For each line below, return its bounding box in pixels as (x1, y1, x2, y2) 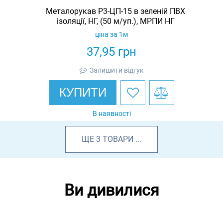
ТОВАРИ (103, 134, 133, 144)
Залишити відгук (89, 66, 144, 74)
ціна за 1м (95, 30, 128, 38)
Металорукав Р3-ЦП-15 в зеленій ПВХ (46, 6, 185, 16)
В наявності (92, 109, 131, 117)
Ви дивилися (64, 180, 159, 200)
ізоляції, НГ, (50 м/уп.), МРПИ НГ (56, 16, 175, 26)
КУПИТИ (59, 85, 107, 99)
